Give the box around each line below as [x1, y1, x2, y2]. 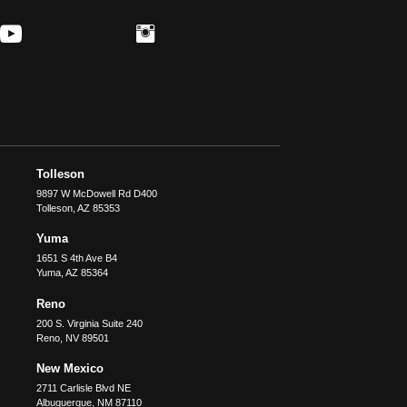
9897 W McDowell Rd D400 [35, 187, 157, 199]
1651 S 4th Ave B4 [35, 253, 117, 264]
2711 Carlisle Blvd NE [35, 382, 131, 393]
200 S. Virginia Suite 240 [35, 317, 143, 329]
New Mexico [35, 361, 104, 375]
